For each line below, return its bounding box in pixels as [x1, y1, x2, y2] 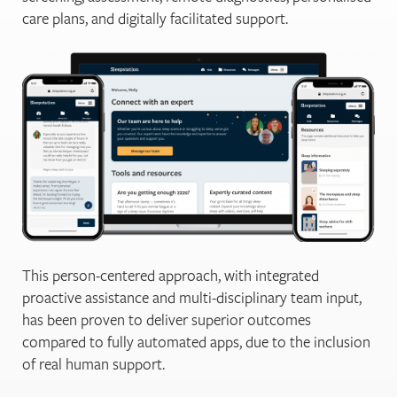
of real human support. [22, 354, 165, 375]
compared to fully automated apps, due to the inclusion [22, 331, 370, 353]
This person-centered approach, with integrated [22, 265, 319, 286]
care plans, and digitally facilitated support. [22, 8, 288, 29]
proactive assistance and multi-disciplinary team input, [22, 287, 362, 308]
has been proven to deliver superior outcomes [22, 309, 311, 331]
